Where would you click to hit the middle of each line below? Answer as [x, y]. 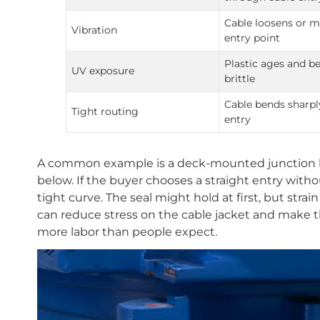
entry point [252, 37]
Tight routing [105, 111]
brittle [240, 78]
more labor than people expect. [127, 231]
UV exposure [103, 70]
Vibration [95, 30]
